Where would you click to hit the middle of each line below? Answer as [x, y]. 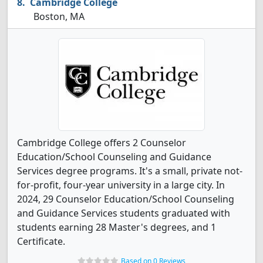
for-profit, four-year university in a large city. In [121, 185]
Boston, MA [58, 16]
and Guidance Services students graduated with [124, 213]
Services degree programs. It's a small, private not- [130, 171]
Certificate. [41, 241]
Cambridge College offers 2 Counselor [102, 143]
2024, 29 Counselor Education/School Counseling [126, 199]
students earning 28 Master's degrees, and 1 [117, 227]
